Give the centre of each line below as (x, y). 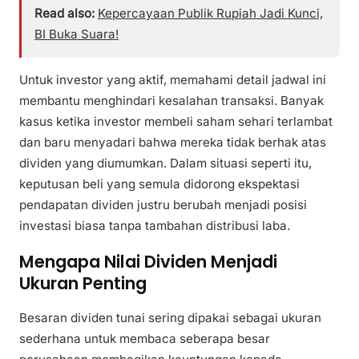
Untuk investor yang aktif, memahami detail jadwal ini (173, 80)
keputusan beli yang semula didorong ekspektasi (159, 184)
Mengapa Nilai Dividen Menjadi (148, 261)
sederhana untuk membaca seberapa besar (145, 339)
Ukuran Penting (83, 283)
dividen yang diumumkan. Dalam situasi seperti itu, (165, 163)
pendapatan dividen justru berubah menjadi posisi (163, 205)
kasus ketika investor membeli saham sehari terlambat (176, 122)
